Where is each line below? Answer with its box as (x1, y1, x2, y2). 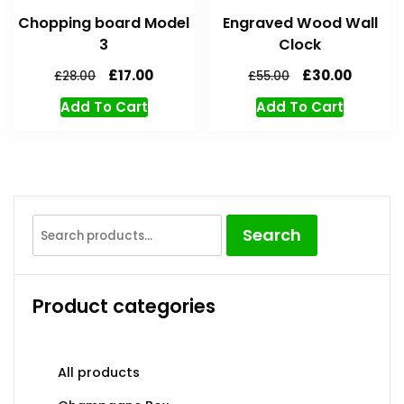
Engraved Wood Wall (222, 13, 378, 34)
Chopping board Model (18, 13, 190, 34)
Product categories (32, 293, 216, 320)
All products (58, 363, 140, 382)
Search (243, 224, 301, 247)
